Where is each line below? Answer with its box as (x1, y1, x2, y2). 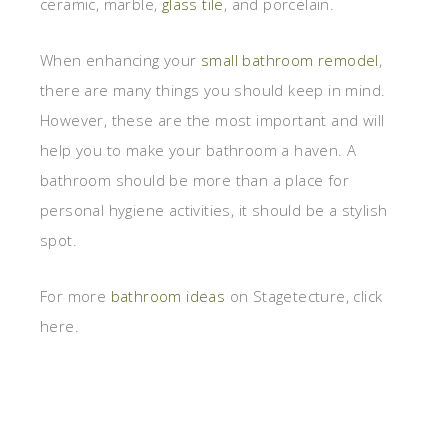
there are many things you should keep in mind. (40, 79, 386, 100)
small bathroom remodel (201, 49, 379, 70)
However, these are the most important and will (40, 109, 385, 130)
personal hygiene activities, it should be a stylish (40, 199, 388, 220)
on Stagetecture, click (225, 285, 383, 306)
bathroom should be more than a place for (40, 169, 349, 190)
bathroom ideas (110, 285, 226, 306)
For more (40, 285, 111, 306)
